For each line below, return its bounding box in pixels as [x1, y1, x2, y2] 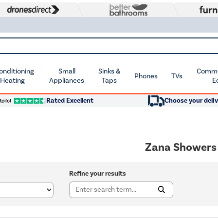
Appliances [49, 76, 85, 85]
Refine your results [69, 169, 126, 178]
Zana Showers [145, 140, 217, 154]
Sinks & [98, 67, 121, 75]
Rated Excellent [46, 96, 93, 105]
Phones [134, 71, 158, 80]
